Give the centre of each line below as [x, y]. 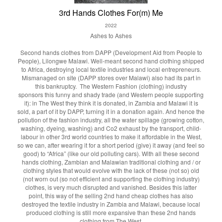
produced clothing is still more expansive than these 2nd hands [111, 212]
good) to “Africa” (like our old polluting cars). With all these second [111, 153]
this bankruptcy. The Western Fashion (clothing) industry [111, 86]
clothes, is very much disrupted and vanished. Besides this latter [111, 187]
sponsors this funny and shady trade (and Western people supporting [111, 94]
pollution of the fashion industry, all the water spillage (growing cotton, [111, 120]
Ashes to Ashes [111, 35]
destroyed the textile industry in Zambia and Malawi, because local [111, 204]
